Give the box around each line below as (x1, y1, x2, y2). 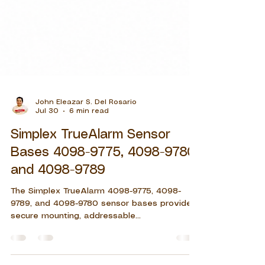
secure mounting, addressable (11, 244, 135, 253)
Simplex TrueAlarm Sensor (11, 160, 170, 173)
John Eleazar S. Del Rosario (35, 131, 137, 138)
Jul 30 (35, 140, 59, 147)
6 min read (69, 140, 109, 147)
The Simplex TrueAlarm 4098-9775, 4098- (11, 219, 181, 228)
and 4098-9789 (11, 196, 105, 209)
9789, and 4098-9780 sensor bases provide (11, 231, 192, 240)
